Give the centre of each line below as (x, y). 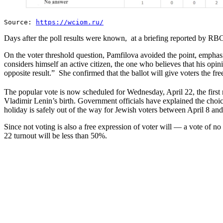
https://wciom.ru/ (70, 22)
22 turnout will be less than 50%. (56, 136)
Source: (20, 22)
